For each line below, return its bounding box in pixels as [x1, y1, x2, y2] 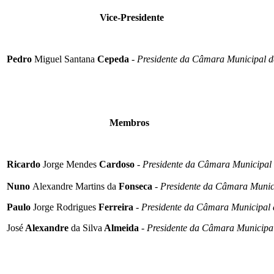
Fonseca [116, 181, 152, 192]
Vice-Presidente [100, 12, 164, 23]
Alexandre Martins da [32, 181, 116, 192]
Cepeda [95, 54, 129, 65]
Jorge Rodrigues [33, 202, 96, 213]
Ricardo [7, 159, 43, 170]
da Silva [71, 223, 102, 234]
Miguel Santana [34, 54, 95, 65]
